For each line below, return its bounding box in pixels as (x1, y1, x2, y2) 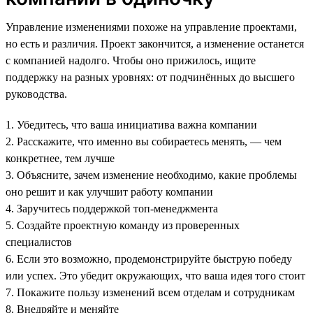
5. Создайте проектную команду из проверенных (6, 219, 240, 231)
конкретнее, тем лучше (6, 152, 115, 164)
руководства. (6, 87, 67, 100)
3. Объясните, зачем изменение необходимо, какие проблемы (6, 168, 297, 181)
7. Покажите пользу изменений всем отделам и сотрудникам (6, 286, 295, 298)
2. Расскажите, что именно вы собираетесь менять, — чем (6, 135, 282, 147)
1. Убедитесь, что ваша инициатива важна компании (6, 118, 257, 131)
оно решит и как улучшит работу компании (6, 185, 213, 198)
